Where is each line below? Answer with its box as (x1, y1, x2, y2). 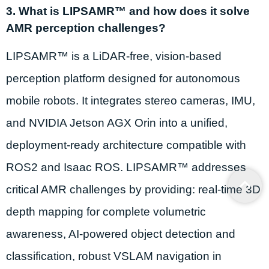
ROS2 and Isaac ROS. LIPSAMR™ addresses (6, 160, 246, 174)
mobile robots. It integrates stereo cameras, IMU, (6, 94, 255, 107)
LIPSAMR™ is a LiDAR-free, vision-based (6, 49, 222, 62)
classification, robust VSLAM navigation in (6, 249, 222, 262)
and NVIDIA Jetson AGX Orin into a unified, (6, 116, 228, 129)
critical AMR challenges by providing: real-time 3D (6, 183, 261, 196)
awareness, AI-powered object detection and (6, 227, 235, 240)
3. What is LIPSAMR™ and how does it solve (6, 4, 250, 17)
